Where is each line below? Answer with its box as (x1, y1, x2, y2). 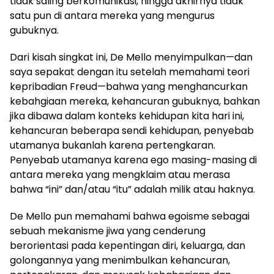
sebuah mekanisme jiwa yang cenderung (10, 224, 206, 239)
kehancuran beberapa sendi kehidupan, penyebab (10, 124, 254, 138)
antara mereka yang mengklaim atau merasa (10, 168, 230, 182)
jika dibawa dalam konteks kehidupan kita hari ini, (10, 109, 244, 124)
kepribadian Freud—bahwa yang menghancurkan (10, 80, 248, 94)
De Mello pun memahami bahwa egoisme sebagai (10, 209, 250, 224)
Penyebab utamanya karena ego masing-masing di (10, 153, 257, 168)
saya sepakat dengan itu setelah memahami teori (10, 65, 250, 80)
